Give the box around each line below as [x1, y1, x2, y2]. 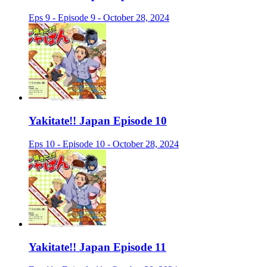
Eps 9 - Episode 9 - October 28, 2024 [29, 13, 169, 23]
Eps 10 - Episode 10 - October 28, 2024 [29, 138, 179, 149]
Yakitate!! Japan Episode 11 [29, 240, 166, 253]
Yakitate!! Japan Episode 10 [29, 114, 167, 128]
